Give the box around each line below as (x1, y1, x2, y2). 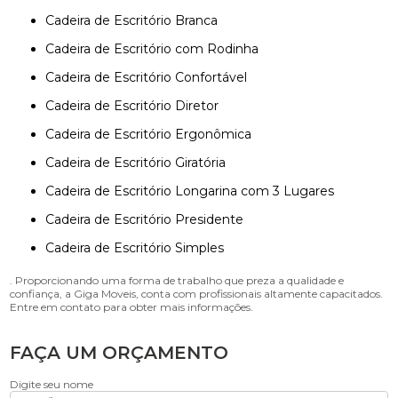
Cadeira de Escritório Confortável (54, 69, 248, 85)
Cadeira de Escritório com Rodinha (54, 41, 259, 57)
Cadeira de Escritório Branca (54, 12, 219, 28)
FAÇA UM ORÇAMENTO (10, 342, 229, 363)
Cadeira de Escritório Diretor (54, 98, 219, 114)
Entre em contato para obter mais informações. (10, 300, 254, 314)
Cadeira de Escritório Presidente (54, 211, 244, 227)
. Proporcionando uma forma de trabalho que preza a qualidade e (10, 274, 345, 287)
